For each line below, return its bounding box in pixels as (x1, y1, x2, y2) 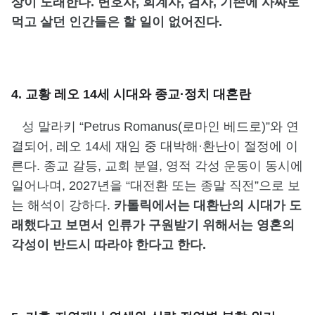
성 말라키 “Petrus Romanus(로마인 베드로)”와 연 (11, 119, 299, 134)
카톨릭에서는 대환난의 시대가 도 (114, 198, 302, 212)
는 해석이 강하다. (11, 198, 114, 212)
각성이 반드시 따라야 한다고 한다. (11, 237, 206, 252)
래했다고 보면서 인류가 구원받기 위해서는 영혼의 (11, 217, 295, 232)
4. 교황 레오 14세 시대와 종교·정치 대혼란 (11, 86, 251, 101)
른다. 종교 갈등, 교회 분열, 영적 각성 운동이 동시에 (11, 158, 303, 173)
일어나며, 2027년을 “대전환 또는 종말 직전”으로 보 (11, 178, 300, 193)
